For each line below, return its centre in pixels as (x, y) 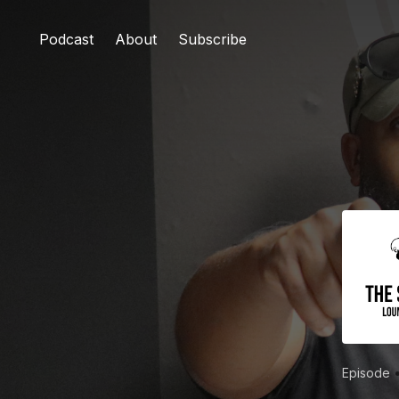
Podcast (66, 39)
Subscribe (212, 39)
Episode (368, 373)
